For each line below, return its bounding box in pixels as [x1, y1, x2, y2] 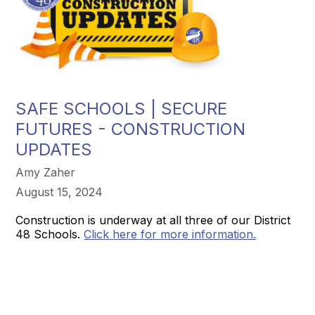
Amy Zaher [15, 165, 76, 179]
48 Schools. [15, 227, 84, 241]
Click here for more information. [84, 227, 257, 241]
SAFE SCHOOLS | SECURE [15, 98, 228, 119]
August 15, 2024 [15, 185, 103, 199]
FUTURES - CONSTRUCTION [15, 119, 246, 139]
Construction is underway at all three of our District [15, 213, 291, 227]
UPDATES [15, 139, 93, 160]
